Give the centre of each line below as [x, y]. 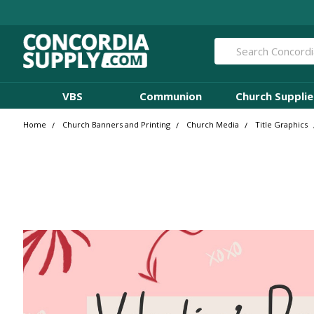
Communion [170, 96]
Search [230, 45]
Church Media [213, 125]
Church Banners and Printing [117, 125]
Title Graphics [282, 125]
